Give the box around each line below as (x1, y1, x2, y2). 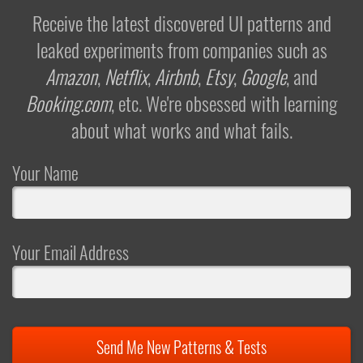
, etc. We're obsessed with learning (111, 88, 337, 117)
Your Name (12, 159, 79, 186)
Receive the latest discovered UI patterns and (32, 7, 331, 37)
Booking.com (26, 88, 111, 117)
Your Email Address (12, 238, 129, 265)
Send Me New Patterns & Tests (96, 334, 267, 359)
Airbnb (155, 61, 198, 91)
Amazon (45, 61, 97, 91)
